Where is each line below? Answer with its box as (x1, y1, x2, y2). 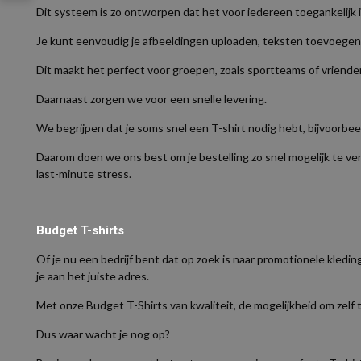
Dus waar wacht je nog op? (35, 327, 170, 341)
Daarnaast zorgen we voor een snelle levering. (35, 92, 267, 106)
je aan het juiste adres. (35, 269, 149, 283)
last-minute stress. (35, 167, 131, 180)
